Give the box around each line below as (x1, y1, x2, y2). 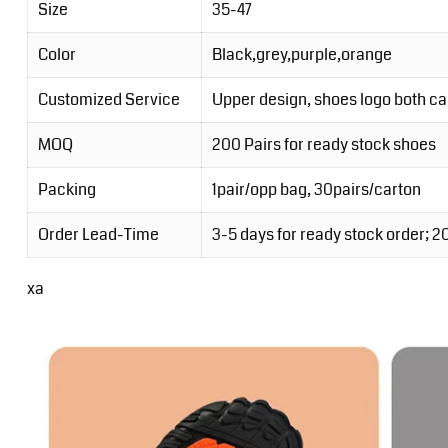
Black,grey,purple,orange (211, 43, 392, 67)
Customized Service (37, 88, 180, 112)
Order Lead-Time (37, 223, 159, 247)
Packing (37, 178, 96, 202)
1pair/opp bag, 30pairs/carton (211, 178, 421, 202)
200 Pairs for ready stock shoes (211, 133, 436, 157)
